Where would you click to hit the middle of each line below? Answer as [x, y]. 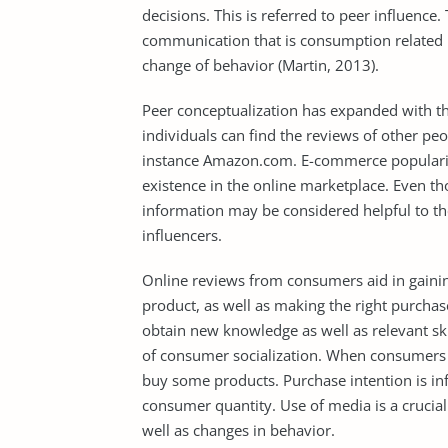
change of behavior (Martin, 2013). [260, 65]
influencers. [182, 235]
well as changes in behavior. [238, 430]
